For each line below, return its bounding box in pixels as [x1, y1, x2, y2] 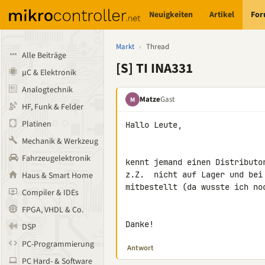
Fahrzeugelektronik [22, 153, 91, 164]
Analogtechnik [22, 84, 73, 96]
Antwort [127, 243, 154, 253]
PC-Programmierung [22, 238, 94, 250]
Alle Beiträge [22, 50, 66, 62]
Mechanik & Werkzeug [22, 135, 98, 147]
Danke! [125, 219, 154, 230]
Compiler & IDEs [22, 187, 79, 199]
